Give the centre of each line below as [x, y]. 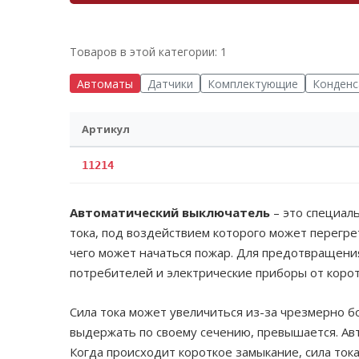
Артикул [106, 129]
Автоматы [105, 83]
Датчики [170, 83]
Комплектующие [253, 83]
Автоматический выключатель [170, 213]
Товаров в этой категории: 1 [148, 52]
